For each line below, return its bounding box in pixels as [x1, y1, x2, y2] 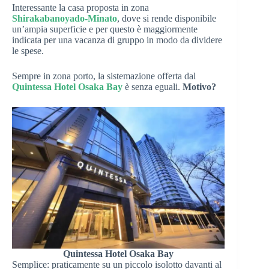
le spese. [12, 45, 44, 56]
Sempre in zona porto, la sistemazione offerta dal [12, 70, 196, 81]
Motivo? [183, 81, 216, 92]
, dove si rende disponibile [117, 13, 216, 23]
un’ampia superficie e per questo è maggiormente [12, 23, 198, 34]
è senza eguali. [122, 81, 183, 92]
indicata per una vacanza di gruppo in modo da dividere [12, 34, 222, 45]
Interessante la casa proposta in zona [12, 2, 149, 13]
